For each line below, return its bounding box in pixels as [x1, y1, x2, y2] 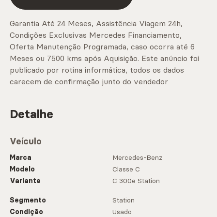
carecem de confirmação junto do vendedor [10, 77, 168, 87]
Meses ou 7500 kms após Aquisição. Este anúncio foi [10, 53, 199, 63]
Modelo [10, 165, 35, 174]
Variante [10, 176, 41, 186]
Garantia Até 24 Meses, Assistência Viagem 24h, [10, 18, 183, 29]
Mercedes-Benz [112, 153, 162, 162]
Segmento [10, 196, 46, 205]
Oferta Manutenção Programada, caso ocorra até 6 [10, 42, 195, 52]
